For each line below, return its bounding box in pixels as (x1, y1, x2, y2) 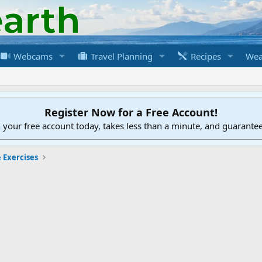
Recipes (188, 50, 222, 62)
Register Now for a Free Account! (44, 105, 218, 119)
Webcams (11, 50, 53, 62)
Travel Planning (88, 50, 153, 62)
